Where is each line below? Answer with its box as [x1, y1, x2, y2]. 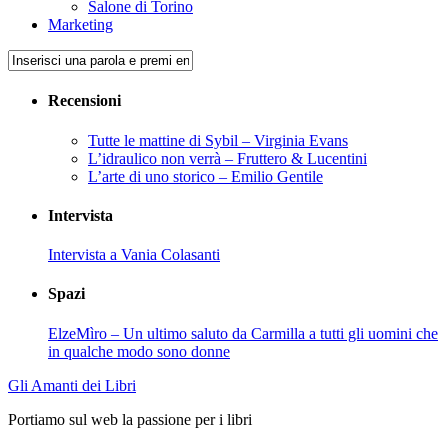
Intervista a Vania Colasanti [48, 246, 220, 264]
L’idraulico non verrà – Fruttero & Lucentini [88, 149, 367, 167]
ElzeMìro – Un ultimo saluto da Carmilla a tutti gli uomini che [48, 324, 438, 342]
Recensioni [48, 92, 121, 110]
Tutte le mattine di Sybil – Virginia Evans [88, 131, 348, 149]
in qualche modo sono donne [48, 342, 230, 360]
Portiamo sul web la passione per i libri [8, 410, 252, 428]
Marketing [48, 16, 113, 33]
